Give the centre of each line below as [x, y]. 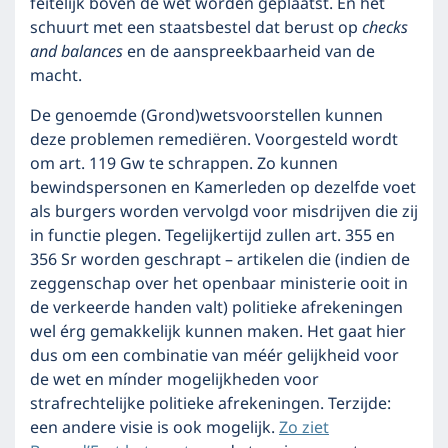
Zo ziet [304, 428]
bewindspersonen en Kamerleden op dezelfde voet [223, 188]
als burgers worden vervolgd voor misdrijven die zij [224, 212]
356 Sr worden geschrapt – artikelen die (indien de [220, 260]
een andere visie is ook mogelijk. [154, 428]
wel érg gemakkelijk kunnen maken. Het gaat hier [218, 332]
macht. [56, 76]
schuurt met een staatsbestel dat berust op [196, 28]
